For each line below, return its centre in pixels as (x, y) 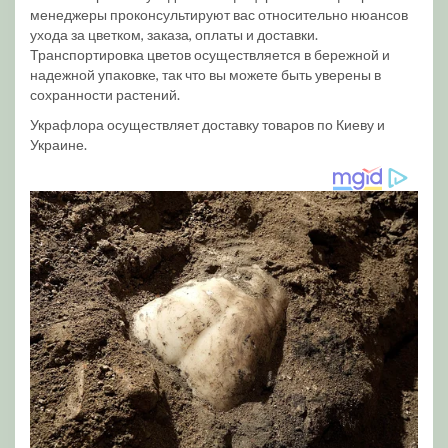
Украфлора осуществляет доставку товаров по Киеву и (207, 124)
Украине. (58, 144)
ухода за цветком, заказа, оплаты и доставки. (174, 34)
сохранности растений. (105, 94)
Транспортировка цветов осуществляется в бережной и (210, 54)
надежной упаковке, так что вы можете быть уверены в (205, 74)
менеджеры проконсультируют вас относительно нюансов (219, 14)
